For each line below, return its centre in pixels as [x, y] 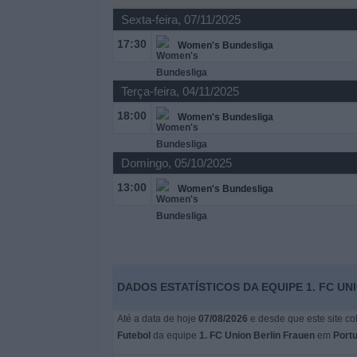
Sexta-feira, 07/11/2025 [180, 20]
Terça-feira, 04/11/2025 [180, 91]
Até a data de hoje [157, 319]
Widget [31, 38]
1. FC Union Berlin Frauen [257, 335]
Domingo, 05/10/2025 [176, 163]
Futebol [133, 335]
